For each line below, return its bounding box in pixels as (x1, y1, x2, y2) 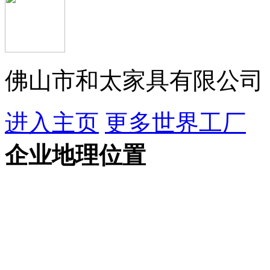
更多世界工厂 (105, 110, 246, 136)
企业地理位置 (5, 142, 146, 169)
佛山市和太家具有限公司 (5, 67, 263, 94)
